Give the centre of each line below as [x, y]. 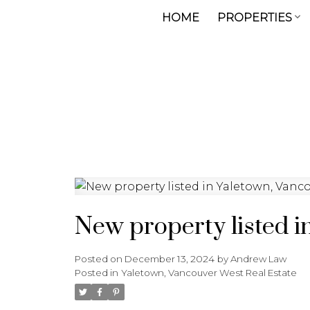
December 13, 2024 [169, 258]
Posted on [99, 258]
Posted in [96, 272]
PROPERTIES [254, 17]
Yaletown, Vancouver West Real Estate [209, 272]
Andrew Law [258, 258]
